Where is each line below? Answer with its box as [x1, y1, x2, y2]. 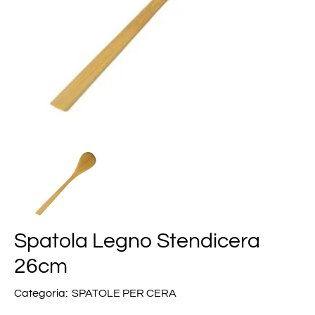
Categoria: [14, 288, 67, 300]
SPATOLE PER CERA [72, 288, 177, 300]
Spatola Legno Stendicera [14, 230, 260, 252]
